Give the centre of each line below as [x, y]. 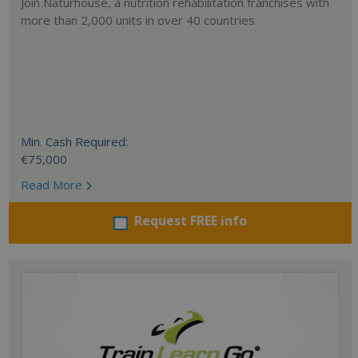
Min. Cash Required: [74, 141]
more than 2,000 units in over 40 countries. [139, 20]
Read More [53, 185]
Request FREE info [190, 221]
